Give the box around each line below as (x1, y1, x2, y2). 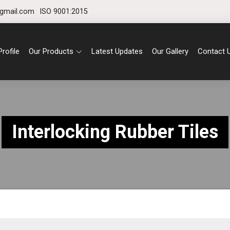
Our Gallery (151, 47, 188, 56)
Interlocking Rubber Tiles (12, 121, 218, 143)
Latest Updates (91, 47, 143, 56)
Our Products (28, 47, 73, 56)
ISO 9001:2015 (40, 7, 88, 16)
